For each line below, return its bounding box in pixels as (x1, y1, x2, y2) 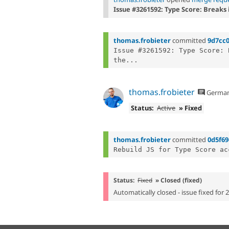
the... (113, 56, 138, 64)
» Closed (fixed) (155, 176, 202, 185)
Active (157, 103, 176, 113)
